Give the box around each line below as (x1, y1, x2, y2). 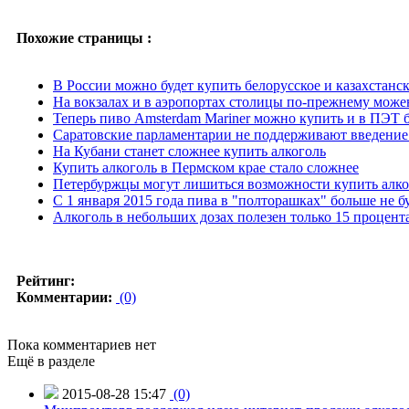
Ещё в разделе (7, 352, 95, 369)
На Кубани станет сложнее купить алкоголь (53, 142, 326, 159)
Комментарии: (16, 288, 112, 305)
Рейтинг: (16, 272, 75, 288)
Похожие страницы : (16, 29, 152, 46)
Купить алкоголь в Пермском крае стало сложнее (53, 159, 359, 175)
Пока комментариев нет (7, 336, 156, 352)
